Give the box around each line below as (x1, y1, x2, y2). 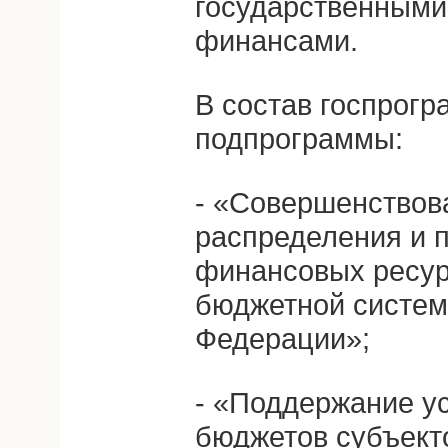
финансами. (195, 24, 358, 57)
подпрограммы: (195, 122, 403, 155)
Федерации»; (195, 322, 370, 355)
